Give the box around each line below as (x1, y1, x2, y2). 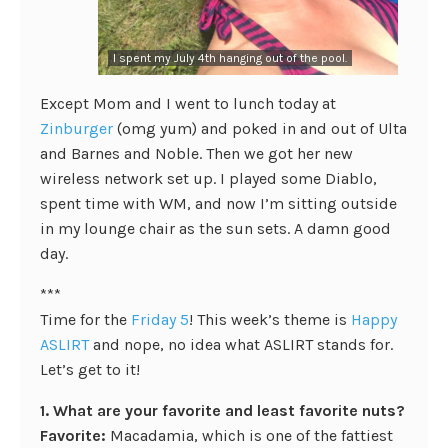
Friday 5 (131, 310, 189, 329)
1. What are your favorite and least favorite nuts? (40, 401, 405, 420)
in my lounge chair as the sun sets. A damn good (40, 219, 391, 238)
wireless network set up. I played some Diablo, (40, 169, 377, 188)
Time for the (40, 310, 131, 329)
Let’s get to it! (40, 360, 140, 379)
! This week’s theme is (189, 310, 351, 329)
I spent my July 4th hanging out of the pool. (113, 51, 347, 65)
